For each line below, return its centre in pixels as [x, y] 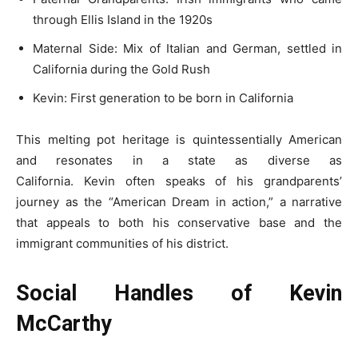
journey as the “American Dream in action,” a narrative [179, 201]
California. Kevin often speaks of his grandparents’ [179, 181]
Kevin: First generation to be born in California [163, 97]
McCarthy [64, 323]
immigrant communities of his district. [122, 243]
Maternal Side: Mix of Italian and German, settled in [187, 48]
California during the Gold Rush [121, 69]
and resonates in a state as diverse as [179, 160]
